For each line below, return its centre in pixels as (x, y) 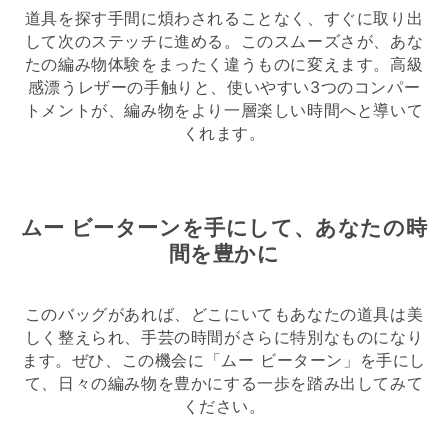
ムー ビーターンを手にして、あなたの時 (224, 228)
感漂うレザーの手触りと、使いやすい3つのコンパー (224, 87)
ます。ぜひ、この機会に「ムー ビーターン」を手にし (223, 360)
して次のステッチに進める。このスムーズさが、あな (224, 41)
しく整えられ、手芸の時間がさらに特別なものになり (224, 337)
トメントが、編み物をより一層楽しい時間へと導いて (224, 110)
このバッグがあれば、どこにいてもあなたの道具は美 (224, 314)
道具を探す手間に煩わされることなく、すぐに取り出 (224, 18)
